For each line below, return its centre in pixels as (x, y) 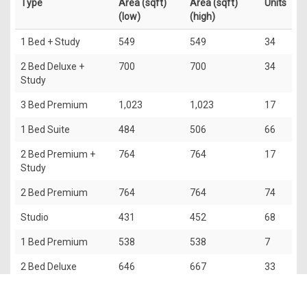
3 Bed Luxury (48, 291)
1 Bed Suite (45, 129)
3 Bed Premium (54, 105)
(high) (202, 16)
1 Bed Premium (54, 242)
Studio (35, 217)
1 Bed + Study (50, 41)
